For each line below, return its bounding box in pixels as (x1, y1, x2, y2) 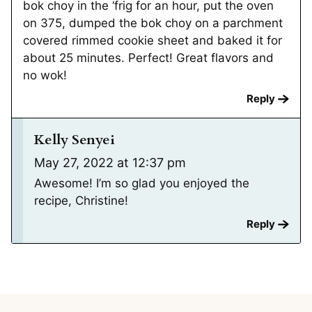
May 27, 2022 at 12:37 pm (34, 155, 186, 170)
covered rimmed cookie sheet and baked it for (23, 33, 282, 47)
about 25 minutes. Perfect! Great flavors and (23, 50, 274, 65)
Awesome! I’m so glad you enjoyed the (34, 175, 249, 190)
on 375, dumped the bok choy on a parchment (23, 15, 283, 30)
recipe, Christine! (34, 193, 128, 208)
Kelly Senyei (34, 130, 115, 149)
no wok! (23, 68, 67, 82)
